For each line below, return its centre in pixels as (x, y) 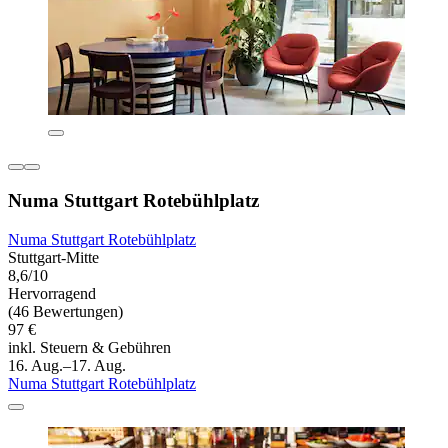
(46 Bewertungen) (65, 311)
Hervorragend (52, 293)
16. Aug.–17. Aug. (67, 365)
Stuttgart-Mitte (53, 257)
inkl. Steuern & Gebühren (89, 347)
